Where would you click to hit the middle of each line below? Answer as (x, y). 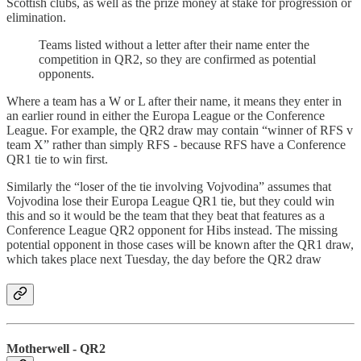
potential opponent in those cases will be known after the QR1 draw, (180, 244)
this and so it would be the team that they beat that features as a (166, 215)
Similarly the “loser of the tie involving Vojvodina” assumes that (169, 186)
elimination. (36, 17)
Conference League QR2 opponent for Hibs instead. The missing (172, 230)
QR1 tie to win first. (57, 159)
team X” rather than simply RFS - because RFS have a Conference (176, 144)
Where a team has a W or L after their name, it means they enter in (174, 101)
